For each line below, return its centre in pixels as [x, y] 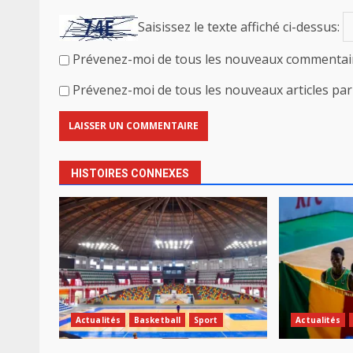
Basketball [157, 320]
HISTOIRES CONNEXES [130, 173]
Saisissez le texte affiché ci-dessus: [239, 26]
